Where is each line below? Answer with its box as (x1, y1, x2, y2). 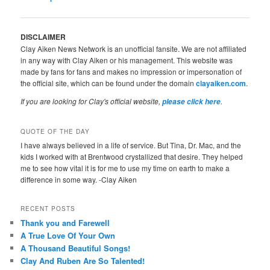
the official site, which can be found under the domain (20, 78, 196, 89)
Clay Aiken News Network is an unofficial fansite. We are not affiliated (20, 43, 247, 54)
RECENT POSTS (20, 204, 76, 213)
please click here (162, 96, 221, 107)
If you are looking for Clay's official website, (20, 96, 163, 107)
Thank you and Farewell (20, 217, 110, 229)
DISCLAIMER (20, 31, 66, 43)
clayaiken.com (196, 78, 246, 89)
